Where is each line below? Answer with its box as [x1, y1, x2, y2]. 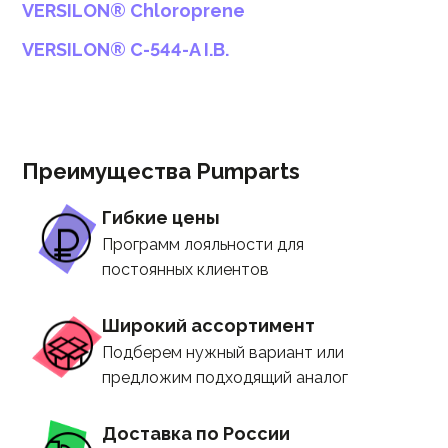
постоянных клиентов [102, 260, 269, 279]
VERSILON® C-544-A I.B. [22, 39, 229, 60]
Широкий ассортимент [102, 315, 315, 336]
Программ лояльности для [102, 235, 304, 254]
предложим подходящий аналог [102, 368, 348, 387]
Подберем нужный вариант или [102, 343, 344, 362]
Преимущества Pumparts [22, 158, 300, 184]
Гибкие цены [102, 207, 220, 228]
